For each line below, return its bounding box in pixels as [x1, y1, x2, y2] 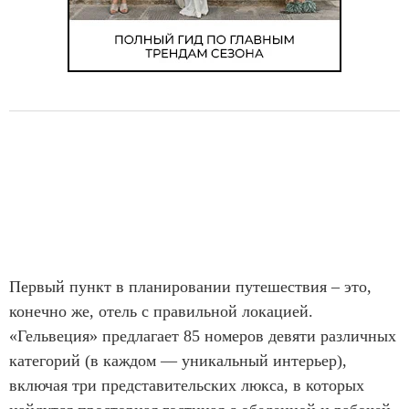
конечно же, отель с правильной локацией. [9, 302, 313, 321]
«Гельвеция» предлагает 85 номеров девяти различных [9, 327, 396, 346]
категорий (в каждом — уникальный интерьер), [9, 351, 347, 371]
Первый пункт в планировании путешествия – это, [9, 278, 372, 297]
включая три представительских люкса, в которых [9, 376, 364, 395]
